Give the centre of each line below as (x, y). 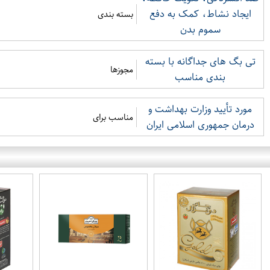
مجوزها (122, 69)
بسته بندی (115, 14)
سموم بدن (200, 30)
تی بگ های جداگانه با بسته (200, 61)
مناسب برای (113, 117)
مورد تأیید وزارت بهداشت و (200, 109)
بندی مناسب (200, 77)
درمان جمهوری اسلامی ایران (200, 125)
